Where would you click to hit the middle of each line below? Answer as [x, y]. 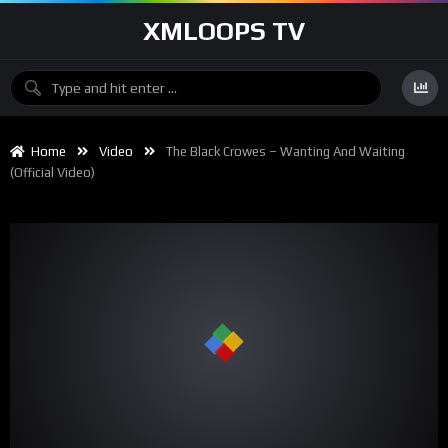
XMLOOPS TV [224, 31]
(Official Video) [52, 172]
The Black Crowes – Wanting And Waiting [285, 151]
